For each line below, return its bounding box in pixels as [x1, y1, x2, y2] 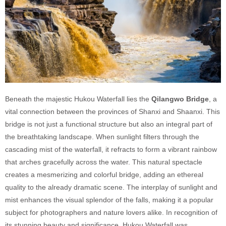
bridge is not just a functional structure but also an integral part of [5, 120, 212, 129]
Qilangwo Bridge [151, 95, 209, 103]
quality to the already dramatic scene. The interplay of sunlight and [5, 183, 217, 192]
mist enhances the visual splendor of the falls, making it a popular [5, 196, 213, 204]
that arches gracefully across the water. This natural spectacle [5, 158, 202, 166]
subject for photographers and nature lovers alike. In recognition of [5, 208, 217, 217]
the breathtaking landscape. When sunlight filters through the [5, 133, 199, 141]
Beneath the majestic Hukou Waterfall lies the [5, 95, 151, 103]
